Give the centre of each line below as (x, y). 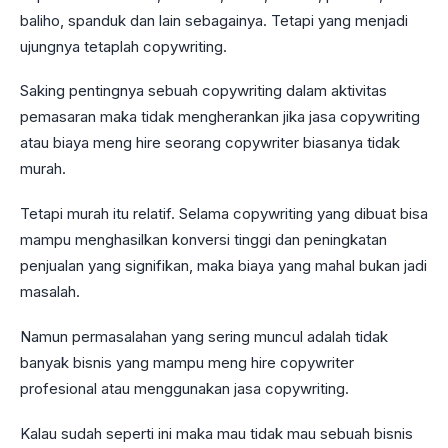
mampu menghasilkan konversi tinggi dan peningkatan (203, 240)
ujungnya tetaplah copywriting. (125, 46)
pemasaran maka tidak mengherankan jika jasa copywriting (220, 117)
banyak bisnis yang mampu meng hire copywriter (187, 362)
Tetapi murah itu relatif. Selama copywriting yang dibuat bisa (224, 214)
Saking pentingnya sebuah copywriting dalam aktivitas (203, 91)
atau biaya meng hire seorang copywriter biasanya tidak (210, 143)
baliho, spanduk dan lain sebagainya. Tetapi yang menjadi (214, 20)
